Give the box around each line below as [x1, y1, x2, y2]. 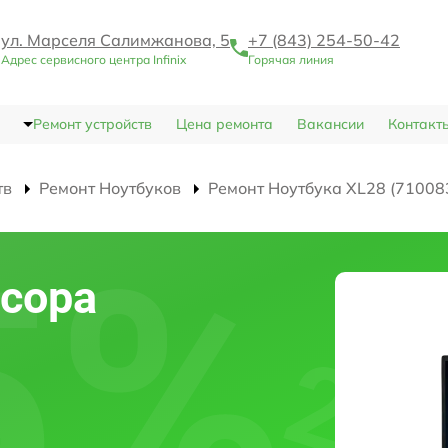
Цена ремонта [175, 115, 273, 134]
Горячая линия [248, 52, 334, 68]
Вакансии [296, 115, 364, 134]
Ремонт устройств [32, 115, 152, 134]
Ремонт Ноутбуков [39, 178, 181, 199]
